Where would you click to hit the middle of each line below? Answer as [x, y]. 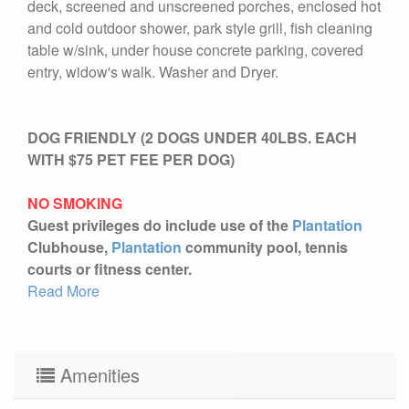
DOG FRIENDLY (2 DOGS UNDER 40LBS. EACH [192, 137]
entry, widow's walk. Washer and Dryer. [153, 71]
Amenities [97, 374]
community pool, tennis [265, 246]
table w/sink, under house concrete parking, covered [195, 49]
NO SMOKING [75, 203]
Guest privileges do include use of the [160, 225]
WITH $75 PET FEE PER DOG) [131, 159]
